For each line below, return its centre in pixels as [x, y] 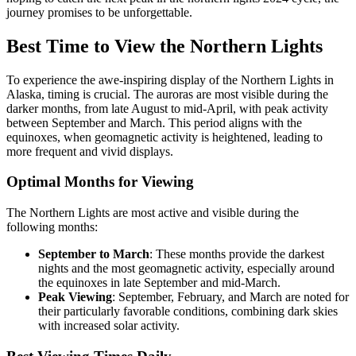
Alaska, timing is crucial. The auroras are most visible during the [167, 94]
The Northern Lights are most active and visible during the [153, 213]
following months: [52, 227]
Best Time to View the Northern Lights [164, 46]
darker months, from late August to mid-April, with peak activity [167, 108]
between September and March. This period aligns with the [154, 122]
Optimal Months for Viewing [100, 182]
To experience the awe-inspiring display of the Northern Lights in [170, 79]
